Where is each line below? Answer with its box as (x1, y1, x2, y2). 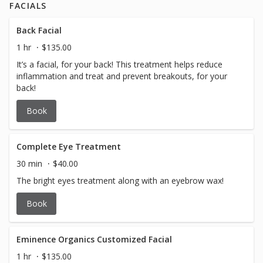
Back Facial (16, 25, 62, 36)
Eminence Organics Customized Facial (16, 234, 172, 245)
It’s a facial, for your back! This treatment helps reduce (16, 59, 222, 70)
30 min (16, 158, 42, 169)
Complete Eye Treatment (16, 141, 121, 152)
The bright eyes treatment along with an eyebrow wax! (16, 175, 224, 186)
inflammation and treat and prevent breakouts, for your (16, 70, 227, 82)
